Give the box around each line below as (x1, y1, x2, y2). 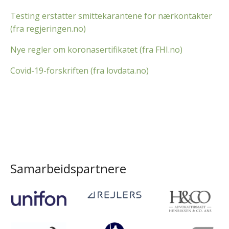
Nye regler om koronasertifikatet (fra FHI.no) (10, 43, 182, 55)
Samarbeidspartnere (10, 159, 126, 177)
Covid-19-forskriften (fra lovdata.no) (10, 64, 149, 76)
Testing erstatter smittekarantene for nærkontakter (10, 10, 212, 21)
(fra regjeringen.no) (10, 22, 86, 34)
